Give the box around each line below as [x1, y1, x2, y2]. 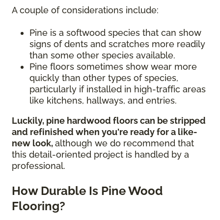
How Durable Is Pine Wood [12, 184, 163, 198]
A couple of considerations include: [12, 5, 161, 16]
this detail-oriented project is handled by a [12, 149, 189, 160]
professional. [12, 161, 68, 171]
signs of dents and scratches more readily [29, 39, 205, 50]
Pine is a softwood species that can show [29, 27, 201, 38]
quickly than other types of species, [29, 73, 178, 83]
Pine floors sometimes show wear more [29, 61, 197, 72]
